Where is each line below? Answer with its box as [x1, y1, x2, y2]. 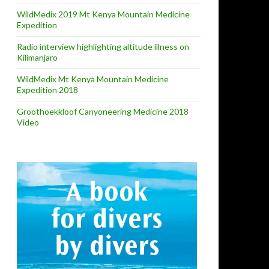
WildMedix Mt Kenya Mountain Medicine [17, 74, 169, 84]
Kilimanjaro [17, 52, 58, 62]
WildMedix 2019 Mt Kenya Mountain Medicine [17, 9, 190, 19]
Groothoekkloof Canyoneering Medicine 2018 [17, 106, 189, 116]
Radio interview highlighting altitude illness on [17, 41, 189, 52]
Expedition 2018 [17, 85, 78, 95]
